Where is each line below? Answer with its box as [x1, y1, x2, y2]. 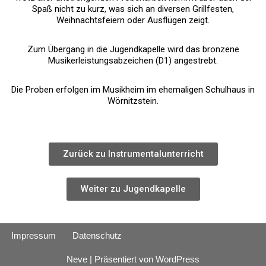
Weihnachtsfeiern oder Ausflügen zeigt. [56, 15, 210, 26]
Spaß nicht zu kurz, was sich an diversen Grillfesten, [32, 4, 234, 15]
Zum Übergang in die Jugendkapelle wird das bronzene [27, 44, 239, 55]
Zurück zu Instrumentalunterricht [62, 148, 204, 160]
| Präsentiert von [87, 254, 156, 265]
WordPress [156, 254, 199, 265]
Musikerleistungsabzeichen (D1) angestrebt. [48, 55, 218, 66]
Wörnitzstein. [107, 96, 159, 107]
